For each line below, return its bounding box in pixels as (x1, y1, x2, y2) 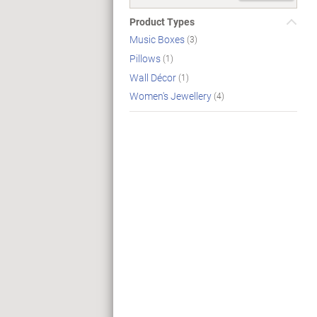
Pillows (129, 51, 163, 65)
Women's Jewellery (129, 89, 214, 103)
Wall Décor (129, 70, 178, 84)
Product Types (129, 15, 195, 28)
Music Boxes (129, 32, 187, 46)
